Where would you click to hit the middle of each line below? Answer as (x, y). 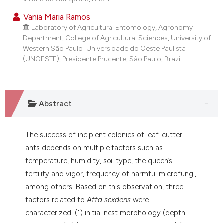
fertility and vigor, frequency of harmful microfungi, (111, 173)
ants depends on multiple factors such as (94, 148)
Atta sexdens (109, 199)
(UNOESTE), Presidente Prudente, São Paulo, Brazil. (103, 58)
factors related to (56, 199)
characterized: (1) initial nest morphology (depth (106, 212)
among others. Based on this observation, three (105, 186)
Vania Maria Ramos (56, 17)
